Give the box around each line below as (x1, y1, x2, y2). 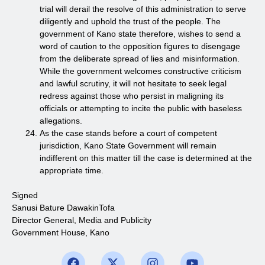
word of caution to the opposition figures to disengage (40, 41, 240, 51)
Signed (12, 190, 38, 200)
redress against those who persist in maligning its (40, 91, 224, 101)
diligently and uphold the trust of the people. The (40, 16, 221, 26)
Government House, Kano (12, 227, 109, 237)
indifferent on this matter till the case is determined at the (40, 153, 252, 163)
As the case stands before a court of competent (40, 128, 217, 138)
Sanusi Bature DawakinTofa (12, 202, 115, 212)
